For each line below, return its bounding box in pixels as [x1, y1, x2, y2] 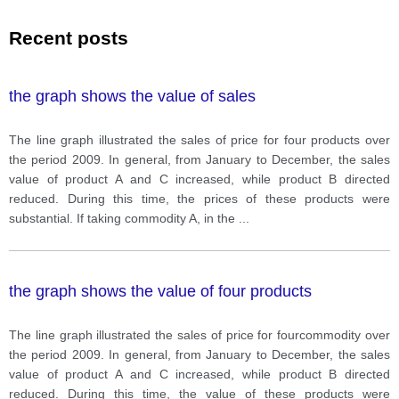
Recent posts [9, 27, 128, 48]
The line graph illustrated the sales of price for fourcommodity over [9, 327, 390, 342]
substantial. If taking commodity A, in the [9, 210, 239, 225]
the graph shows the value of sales [9, 86, 256, 105]
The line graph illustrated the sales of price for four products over [9, 132, 390, 147]
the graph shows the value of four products [9, 281, 312, 300]
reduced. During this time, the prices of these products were [9, 191, 390, 206]
